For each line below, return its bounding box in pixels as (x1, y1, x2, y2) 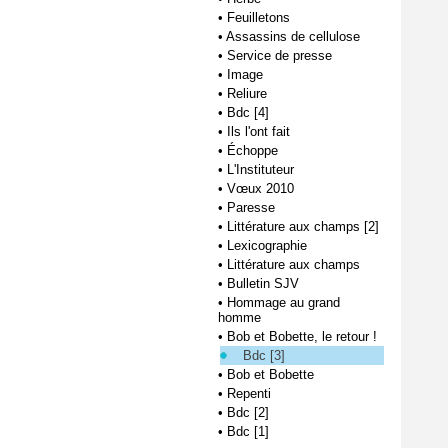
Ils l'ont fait (227, 124, 290, 139)
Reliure (227, 86, 267, 101)
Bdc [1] (227, 424, 269, 439)
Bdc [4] (227, 105, 269, 120)
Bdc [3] (243, 348, 285, 363)
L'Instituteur (227, 162, 294, 177)
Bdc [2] (227, 405, 269, 420)
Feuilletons (227, 10, 290, 25)
